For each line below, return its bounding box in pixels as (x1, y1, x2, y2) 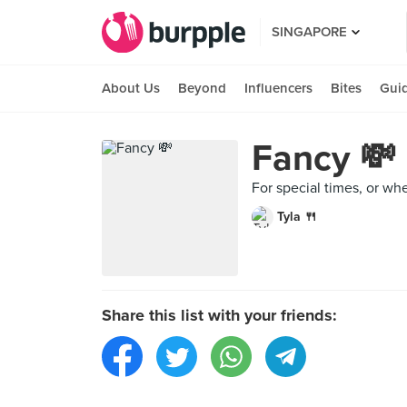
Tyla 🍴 (277, 209, 317, 224)
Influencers (244, 80, 313, 96)
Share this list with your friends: (102, 305, 337, 325)
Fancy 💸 (252, 136, 396, 180)
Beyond (178, 80, 226, 96)
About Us (102, 80, 160, 96)
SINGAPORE (272, 24, 347, 40)
